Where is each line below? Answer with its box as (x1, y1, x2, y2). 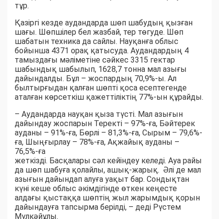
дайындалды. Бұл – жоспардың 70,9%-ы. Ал (15, 73, 176, 83)
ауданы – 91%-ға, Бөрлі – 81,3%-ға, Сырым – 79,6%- (15, 128, 202, 137)
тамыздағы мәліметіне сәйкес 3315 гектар (15, 55, 175, 65)
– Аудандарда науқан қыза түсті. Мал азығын (15, 109, 183, 119)
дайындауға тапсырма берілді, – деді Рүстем (15, 202, 181, 212)
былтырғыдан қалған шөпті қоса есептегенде (15, 83, 187, 92)
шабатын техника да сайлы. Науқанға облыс (15, 36, 178, 46)
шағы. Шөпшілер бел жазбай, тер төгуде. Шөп (15, 27, 183, 37)
